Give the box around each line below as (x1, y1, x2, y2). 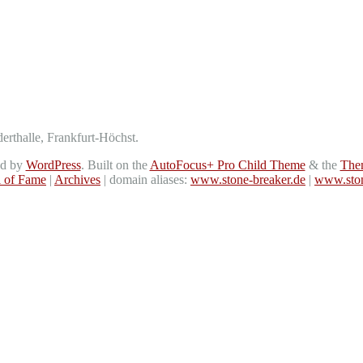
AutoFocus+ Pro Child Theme (149, 157, 305, 172)
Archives (54, 172, 100, 186)
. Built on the (80, 157, 150, 172)
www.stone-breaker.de (190, 172, 305, 186)
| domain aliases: (100, 172, 190, 186)
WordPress (25, 157, 81, 172)
